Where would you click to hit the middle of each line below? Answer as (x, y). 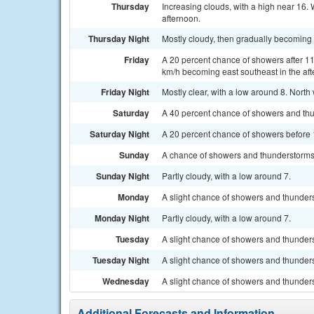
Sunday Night (123, 176)
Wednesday (126, 281)
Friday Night (125, 92)
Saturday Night (120, 134)
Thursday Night (119, 39)
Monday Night (122, 218)
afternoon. (181, 18)
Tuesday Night (121, 260)
